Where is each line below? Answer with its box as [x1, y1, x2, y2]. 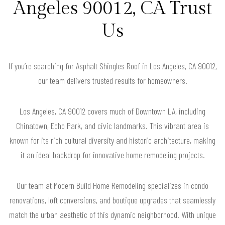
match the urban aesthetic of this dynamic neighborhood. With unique [9, 209, 216, 220]
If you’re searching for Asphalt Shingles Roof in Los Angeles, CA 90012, [8, 60, 217, 72]
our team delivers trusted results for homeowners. [38, 75, 187, 86]
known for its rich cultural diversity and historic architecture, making [10, 135, 215, 146]
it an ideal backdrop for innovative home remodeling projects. [20, 149, 205, 161]
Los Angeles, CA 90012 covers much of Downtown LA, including [20, 105, 205, 117]
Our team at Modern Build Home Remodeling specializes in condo [17, 180, 208, 191]
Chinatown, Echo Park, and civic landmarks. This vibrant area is [16, 120, 209, 132]
